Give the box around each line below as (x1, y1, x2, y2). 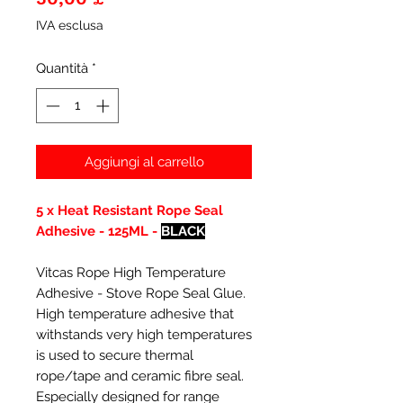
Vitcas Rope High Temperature (36, 264, 226, 281)
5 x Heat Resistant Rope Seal (36, 201, 223, 219)
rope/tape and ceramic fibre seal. (36, 367, 244, 384)
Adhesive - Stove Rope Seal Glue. (36, 284, 246, 301)
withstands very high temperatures (36, 326, 252, 343)
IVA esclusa (36, 18, 103, 32)
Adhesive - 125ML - (36, 222, 157, 239)
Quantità (36, 60, 88, 76)
